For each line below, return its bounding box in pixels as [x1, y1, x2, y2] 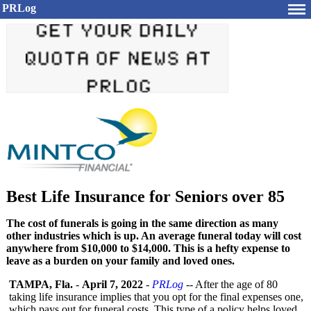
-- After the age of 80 [183, 278, 278, 290]
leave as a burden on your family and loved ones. [6, 255, 235, 267]
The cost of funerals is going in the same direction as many [6, 217, 278, 229]
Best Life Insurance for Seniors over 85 [6, 187, 285, 205]
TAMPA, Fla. [9, 278, 73, 290]
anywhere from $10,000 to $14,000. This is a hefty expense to [6, 242, 290, 254]
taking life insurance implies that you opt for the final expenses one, [9, 291, 303, 303]
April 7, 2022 [82, 278, 143, 290]
